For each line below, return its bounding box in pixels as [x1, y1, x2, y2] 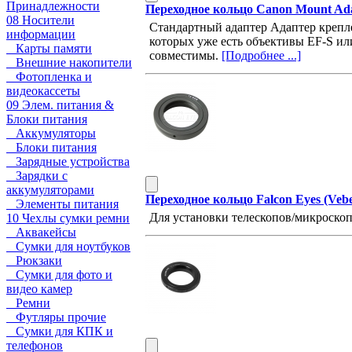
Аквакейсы [6, 225, 76, 239]
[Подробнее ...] [222, 48, 301, 62]
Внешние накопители [6, 56, 132, 69]
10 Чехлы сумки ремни [6, 211, 130, 225]
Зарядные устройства [6, 155, 130, 168]
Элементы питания [6, 197, 119, 211]
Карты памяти [6, 42, 92, 55]
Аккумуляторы [6, 126, 96, 140]
